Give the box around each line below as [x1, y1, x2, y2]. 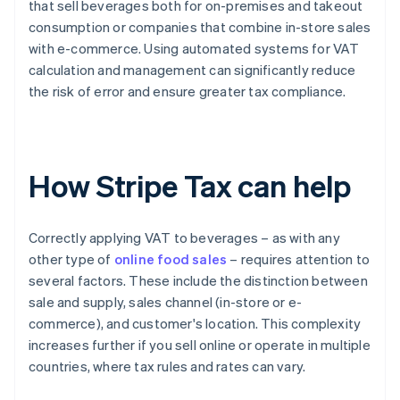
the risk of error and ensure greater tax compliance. [29, 82, 346, 101]
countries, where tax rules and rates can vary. [29, 357, 306, 376]
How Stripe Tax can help [29, 166, 351, 205]
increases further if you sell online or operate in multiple [29, 336, 371, 354]
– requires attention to [227, 250, 371, 269]
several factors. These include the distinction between [29, 271, 368, 290]
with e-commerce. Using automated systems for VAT [29, 39, 360, 58]
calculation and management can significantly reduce [29, 61, 356, 79]
